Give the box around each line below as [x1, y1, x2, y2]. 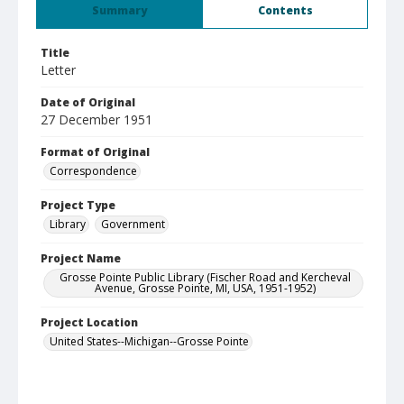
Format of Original [41, 144, 150, 160]
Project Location [41, 315, 138, 330]
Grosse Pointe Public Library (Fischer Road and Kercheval [59, 270, 351, 285]
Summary [92, 3, 147, 18]
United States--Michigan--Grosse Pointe [50, 334, 249, 349]
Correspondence [50, 163, 137, 179]
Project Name [41, 251, 121, 266]
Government [101, 216, 165, 232]
